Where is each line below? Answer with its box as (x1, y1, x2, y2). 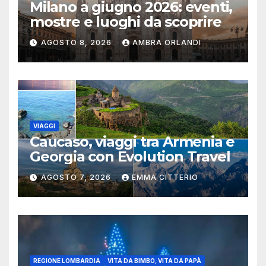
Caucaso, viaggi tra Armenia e (30, 132, 235, 150)
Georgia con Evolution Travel (30, 147, 230, 165)
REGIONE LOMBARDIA (33, 256, 100, 264)
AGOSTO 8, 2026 (41, 37, 114, 47)
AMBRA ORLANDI (132, 37, 201, 47)
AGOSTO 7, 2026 (41, 172, 113, 182)
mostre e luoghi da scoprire (30, 12, 221, 30)
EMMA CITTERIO (132, 172, 198, 182)
